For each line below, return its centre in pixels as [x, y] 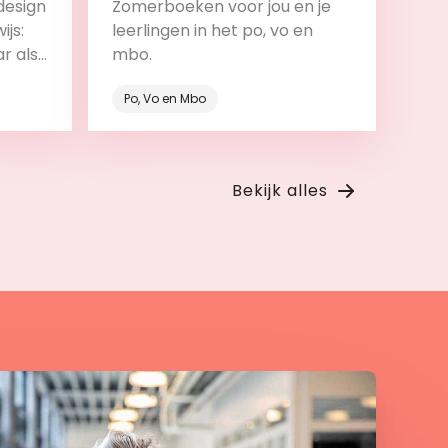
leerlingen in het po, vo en [212, 30]
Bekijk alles [280, 190]
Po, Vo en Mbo [165, 98]
